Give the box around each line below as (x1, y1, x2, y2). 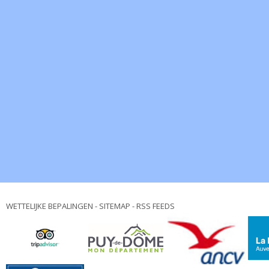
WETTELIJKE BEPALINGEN (6, 201, 93, 211)
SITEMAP (99, 201, 130, 211)
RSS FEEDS (136, 201, 175, 211)
